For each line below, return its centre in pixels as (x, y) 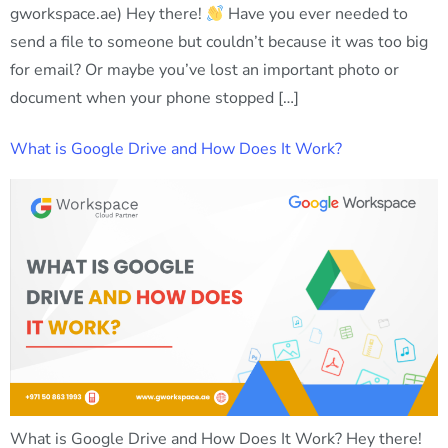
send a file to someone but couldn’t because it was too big (219, 41)
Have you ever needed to (316, 13)
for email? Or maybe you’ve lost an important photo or (204, 69)
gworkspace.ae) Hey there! (108, 13)
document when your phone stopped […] (154, 97)
